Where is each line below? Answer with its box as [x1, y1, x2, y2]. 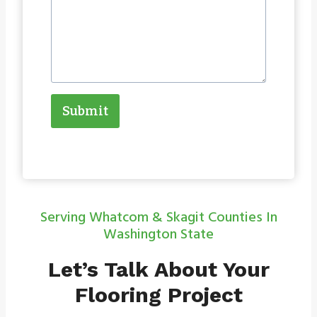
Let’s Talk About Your [47, 257, 270, 282]
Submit [62, 103, 108, 120]
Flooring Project [74, 282, 243, 308]
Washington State [103, 223, 214, 246]
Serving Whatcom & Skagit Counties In [40, 206, 277, 229]
